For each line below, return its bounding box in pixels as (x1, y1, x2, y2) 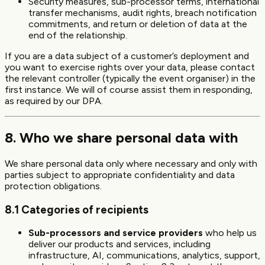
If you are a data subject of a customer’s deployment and (5, 50, 249, 62)
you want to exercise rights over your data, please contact (5, 62, 255, 73)
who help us (203, 227, 257, 239)
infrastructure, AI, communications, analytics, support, (28, 250, 260, 261)
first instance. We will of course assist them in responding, (5, 84, 253, 96)
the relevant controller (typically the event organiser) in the (5, 73, 256, 85)
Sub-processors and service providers (28, 227, 203, 239)
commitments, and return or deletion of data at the (28, 18, 247, 30)
